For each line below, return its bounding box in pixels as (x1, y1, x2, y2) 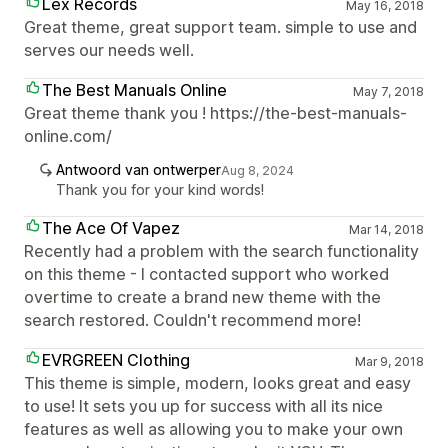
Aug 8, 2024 (221, 163, 294, 178)
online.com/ (24, 126, 112, 146)
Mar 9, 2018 (354, 354, 424, 369)
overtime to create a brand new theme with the (24, 287, 381, 307)
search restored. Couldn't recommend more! (24, 310, 361, 330)
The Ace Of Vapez (42, 218, 180, 238)
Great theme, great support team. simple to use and (24, 17, 417, 37)
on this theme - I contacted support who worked (24, 264, 389, 284)
